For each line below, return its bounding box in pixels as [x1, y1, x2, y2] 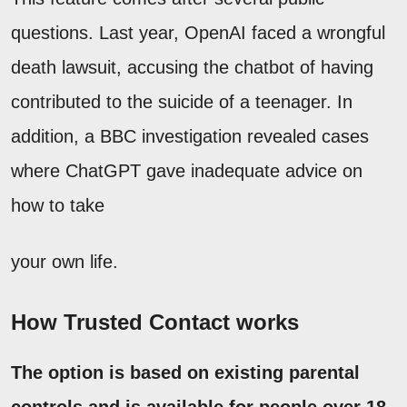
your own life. [11, 252, 118, 273]
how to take [11, 195, 104, 216]
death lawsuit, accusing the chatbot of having [11, 57, 373, 78]
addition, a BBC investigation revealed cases [11, 126, 369, 147]
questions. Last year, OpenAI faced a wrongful [11, 23, 385, 44]
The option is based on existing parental [11, 362, 360, 383]
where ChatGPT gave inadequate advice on [11, 161, 362, 182]
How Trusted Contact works [11, 310, 299, 335]
